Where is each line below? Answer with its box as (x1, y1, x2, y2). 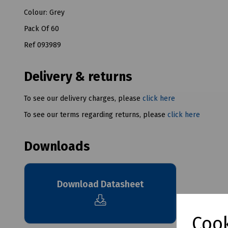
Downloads (24, 138, 90, 154)
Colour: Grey (24, 8, 65, 17)
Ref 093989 (24, 40, 61, 49)
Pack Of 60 (24, 24, 59, 33)
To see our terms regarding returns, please (24, 110, 167, 119)
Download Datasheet (57, 179, 144, 190)
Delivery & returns (24, 69, 132, 84)
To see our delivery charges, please (24, 94, 142, 103)
